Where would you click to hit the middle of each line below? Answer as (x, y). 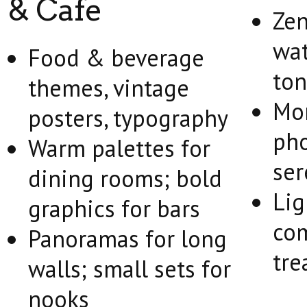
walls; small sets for (130, 269)
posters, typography (128, 118)
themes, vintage (109, 88)
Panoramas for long (127, 238)
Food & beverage (116, 58)
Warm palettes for (119, 148)
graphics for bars (114, 208)
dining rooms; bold (125, 178)
